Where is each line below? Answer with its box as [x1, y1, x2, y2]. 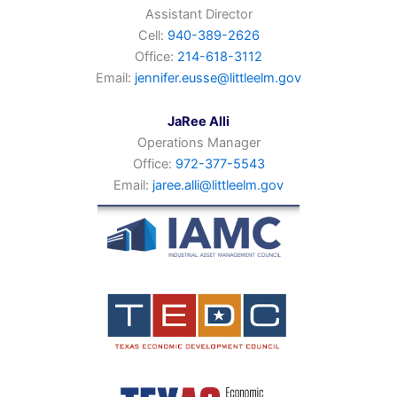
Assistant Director [144, 5, 253, 22]
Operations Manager [136, 135, 261, 152]
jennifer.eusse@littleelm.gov [135, 69, 301, 86]
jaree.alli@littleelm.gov [152, 177, 284, 194]
